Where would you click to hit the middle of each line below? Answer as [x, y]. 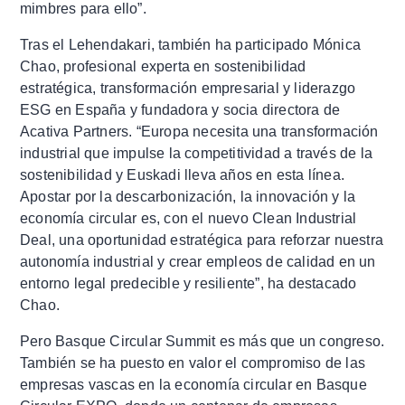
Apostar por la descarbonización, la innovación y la [188, 196]
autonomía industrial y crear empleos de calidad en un [198, 261]
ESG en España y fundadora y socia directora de [180, 109]
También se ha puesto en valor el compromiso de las [193, 363]
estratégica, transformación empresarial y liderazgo [188, 88]
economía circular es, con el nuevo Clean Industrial [188, 218]
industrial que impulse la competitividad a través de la [197, 153]
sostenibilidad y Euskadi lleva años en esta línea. [183, 174]
